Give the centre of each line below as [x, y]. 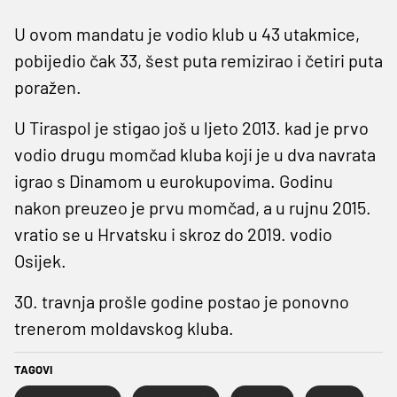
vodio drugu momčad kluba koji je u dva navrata [195, 154]
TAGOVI [33, 369]
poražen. [48, 86]
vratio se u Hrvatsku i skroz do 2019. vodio [173, 234]
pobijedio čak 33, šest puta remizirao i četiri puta [198, 60]
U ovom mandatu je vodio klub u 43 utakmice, [187, 33]
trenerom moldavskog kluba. [124, 327]
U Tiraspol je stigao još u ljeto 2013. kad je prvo [191, 127]
